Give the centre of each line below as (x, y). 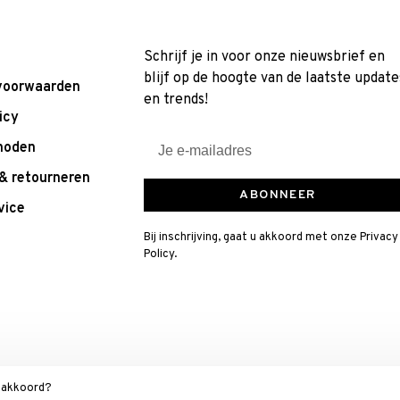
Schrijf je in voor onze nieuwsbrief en (264, 58)
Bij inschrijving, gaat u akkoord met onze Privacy (271, 238)
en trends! (176, 100)
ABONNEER (278, 196)
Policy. (160, 255)
